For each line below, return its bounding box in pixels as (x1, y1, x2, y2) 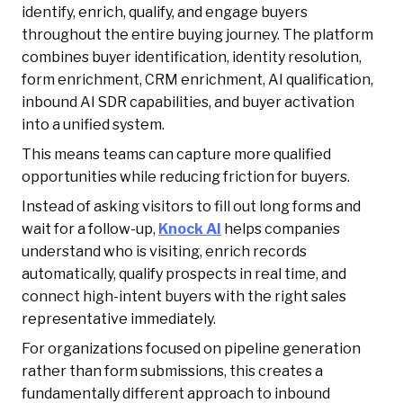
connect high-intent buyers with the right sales (22, 288, 346, 306)
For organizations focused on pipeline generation (22, 340, 361, 358)
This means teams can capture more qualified (22, 146, 331, 164)
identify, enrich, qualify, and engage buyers (22, 4, 308, 22)
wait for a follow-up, (22, 220, 158, 238)
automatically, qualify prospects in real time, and (22, 265, 346, 283)
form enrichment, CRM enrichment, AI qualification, (22, 71, 373, 89)
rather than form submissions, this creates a (22, 363, 323, 381)
